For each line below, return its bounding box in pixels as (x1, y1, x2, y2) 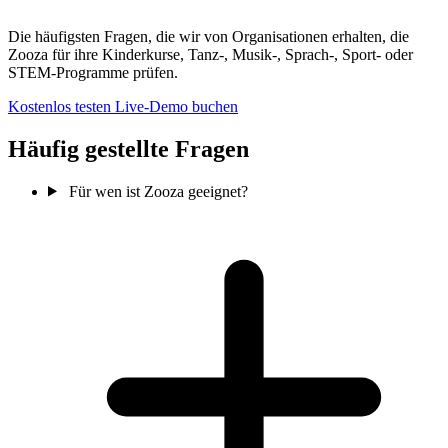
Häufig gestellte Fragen (8, 135, 249, 162)
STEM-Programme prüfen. (8, 63, 178, 81)
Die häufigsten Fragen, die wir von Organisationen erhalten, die (8, 27, 409, 45)
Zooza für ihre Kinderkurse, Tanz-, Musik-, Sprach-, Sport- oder (8, 45, 413, 63)
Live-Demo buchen (115, 97, 238, 115)
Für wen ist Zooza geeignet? (68, 182, 248, 200)
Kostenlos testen (8, 97, 115, 115)
